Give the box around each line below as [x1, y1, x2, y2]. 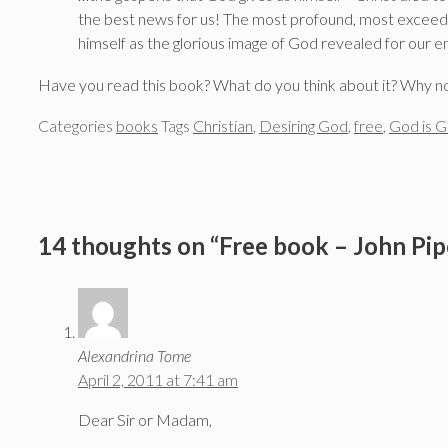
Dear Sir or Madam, [78, 410, 212, 430]
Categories [38, 116, 116, 136]
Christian [193, 116, 253, 136]
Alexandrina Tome [78, 346, 191, 366]
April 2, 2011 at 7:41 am [78, 370, 238, 390]
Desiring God [259, 116, 348, 136]
